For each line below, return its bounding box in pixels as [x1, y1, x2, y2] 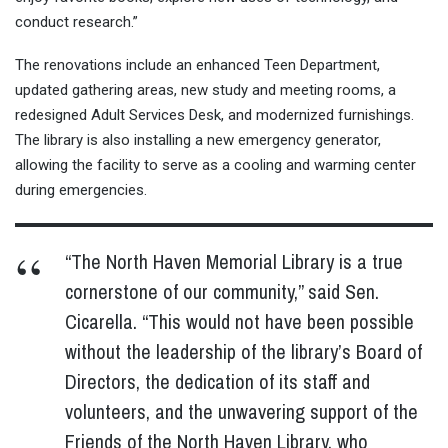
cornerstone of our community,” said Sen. [65, 278, 380, 305]
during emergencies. [15, 181, 147, 199]
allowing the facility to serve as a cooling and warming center [15, 156, 416, 174]
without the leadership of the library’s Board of [65, 338, 423, 365]
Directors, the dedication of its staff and [65, 368, 371, 395]
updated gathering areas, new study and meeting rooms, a [15, 81, 396, 99]
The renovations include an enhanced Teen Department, [15, 56, 380, 74]
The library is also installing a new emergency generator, [15, 131, 381, 149]
